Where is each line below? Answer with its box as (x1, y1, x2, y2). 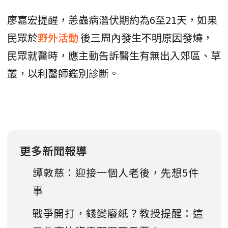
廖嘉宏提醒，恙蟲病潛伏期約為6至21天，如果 (7, 12, 217, 27)
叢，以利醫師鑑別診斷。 (7, 66, 119, 81)
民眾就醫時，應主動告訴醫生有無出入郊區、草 (7, 48, 221, 63)
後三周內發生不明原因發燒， (80, 30, 213, 45)
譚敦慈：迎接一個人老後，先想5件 (33, 165, 199, 180)
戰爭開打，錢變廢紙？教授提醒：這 (33, 206, 204, 221)
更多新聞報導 (20, 142, 87, 159)
